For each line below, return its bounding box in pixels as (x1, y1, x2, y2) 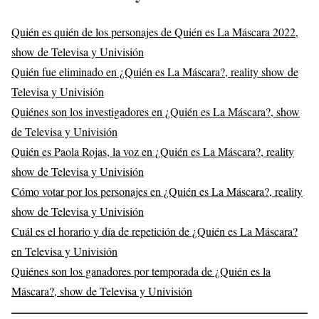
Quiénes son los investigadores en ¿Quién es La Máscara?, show (11, 103, 300, 119)
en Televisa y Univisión (11, 243, 117, 258)
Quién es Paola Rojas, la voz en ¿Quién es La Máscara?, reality (11, 143, 294, 159)
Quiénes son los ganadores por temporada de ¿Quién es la (11, 263, 271, 278)
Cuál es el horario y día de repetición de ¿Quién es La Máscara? (11, 223, 298, 239)
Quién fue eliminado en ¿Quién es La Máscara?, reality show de (11, 63, 298, 79)
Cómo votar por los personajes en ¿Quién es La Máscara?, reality (11, 183, 303, 199)
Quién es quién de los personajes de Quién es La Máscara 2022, (11, 23, 298, 39)
